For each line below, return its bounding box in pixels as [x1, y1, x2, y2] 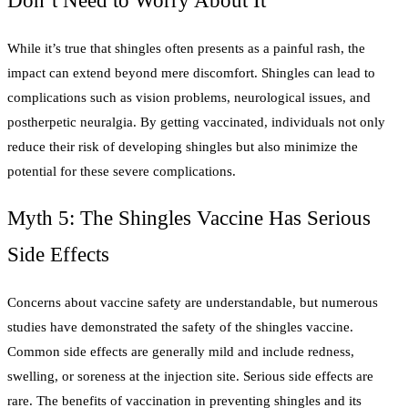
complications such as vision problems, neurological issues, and [7, 89, 371, 105]
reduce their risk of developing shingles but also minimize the [7, 138, 358, 154]
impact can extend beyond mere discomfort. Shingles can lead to [7, 65, 375, 80]
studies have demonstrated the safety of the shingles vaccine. [7, 319, 353, 334]
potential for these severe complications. [7, 163, 236, 178]
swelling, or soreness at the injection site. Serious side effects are [7, 368, 373, 383]
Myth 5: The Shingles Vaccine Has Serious [7, 207, 371, 230]
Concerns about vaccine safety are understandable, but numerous [7, 294, 378, 310]
